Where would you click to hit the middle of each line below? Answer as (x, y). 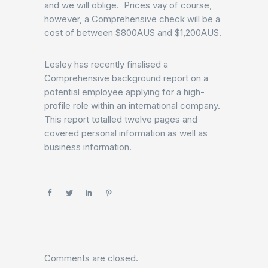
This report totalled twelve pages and (121, 119)
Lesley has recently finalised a (106, 64)
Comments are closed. (91, 258)
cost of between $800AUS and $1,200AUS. (133, 33)
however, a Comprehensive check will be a (132, 19)
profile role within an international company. (132, 106)
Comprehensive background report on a (126, 78)
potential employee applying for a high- (124, 92)
